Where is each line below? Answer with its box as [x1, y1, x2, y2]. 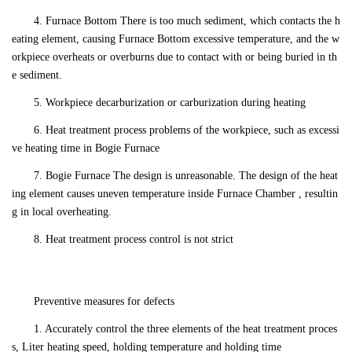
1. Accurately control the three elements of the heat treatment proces [34, 323, 337, 335]
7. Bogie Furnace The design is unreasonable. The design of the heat [34, 170, 338, 182]
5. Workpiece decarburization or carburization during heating [34, 97, 306, 109]
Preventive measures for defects [34, 295, 174, 308]
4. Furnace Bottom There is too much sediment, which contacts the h [34, 15, 340, 27]
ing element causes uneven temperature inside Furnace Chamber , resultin [12, 188, 338, 200]
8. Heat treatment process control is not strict [34, 233, 233, 246]
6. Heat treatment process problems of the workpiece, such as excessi [34, 124, 339, 137]
